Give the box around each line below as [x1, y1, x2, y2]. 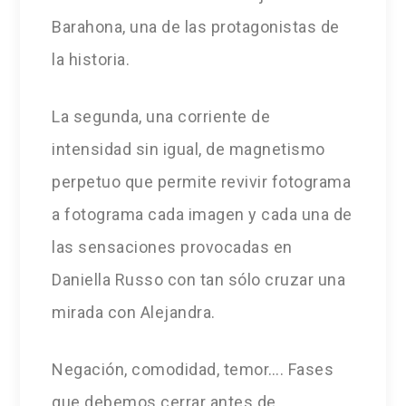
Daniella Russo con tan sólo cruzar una [52, 270, 346, 290]
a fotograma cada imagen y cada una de [52, 205, 353, 225]
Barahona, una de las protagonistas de [52, 17, 340, 37]
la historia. [52, 50, 130, 70]
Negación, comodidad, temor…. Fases [52, 360, 334, 380]
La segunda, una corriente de [52, 107, 271, 127]
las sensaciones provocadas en [52, 237, 293, 257]
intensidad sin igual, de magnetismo [52, 140, 325, 159]
